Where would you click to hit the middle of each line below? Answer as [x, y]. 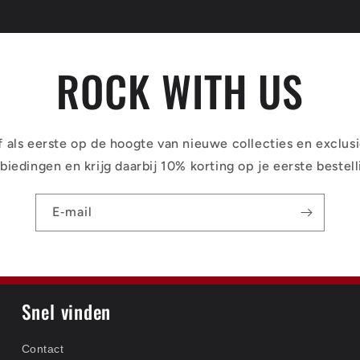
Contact [43, 349]
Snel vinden [66, 311]
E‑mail [72, 212]
